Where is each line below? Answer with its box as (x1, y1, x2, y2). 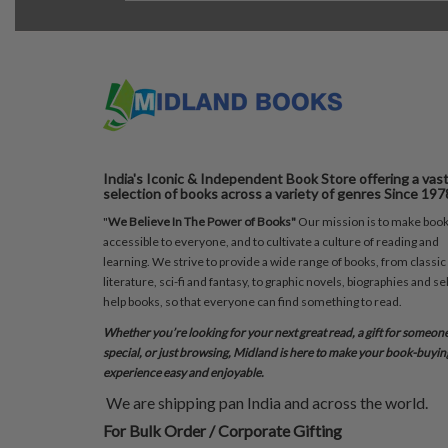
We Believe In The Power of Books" (108, 214, 298, 229)
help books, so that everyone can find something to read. (103, 294, 402, 309)
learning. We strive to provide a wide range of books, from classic (103, 254, 446, 269)
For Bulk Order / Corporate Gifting (103, 421, 345, 440)
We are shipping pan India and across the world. (103, 393, 428, 412)
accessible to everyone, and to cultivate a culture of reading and (103, 234, 439, 249)
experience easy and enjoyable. (103, 365, 264, 380)
